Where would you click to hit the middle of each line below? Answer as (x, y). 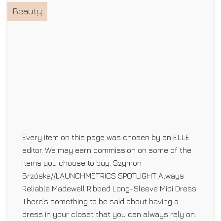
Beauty (27, 11)
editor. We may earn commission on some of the (107, 150)
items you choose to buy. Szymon (82, 163)
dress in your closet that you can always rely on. (109, 214)
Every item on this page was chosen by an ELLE (106, 137)
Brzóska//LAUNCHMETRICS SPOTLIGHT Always (103, 175)
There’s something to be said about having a (100, 201)
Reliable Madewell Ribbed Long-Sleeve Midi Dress (109, 188)
